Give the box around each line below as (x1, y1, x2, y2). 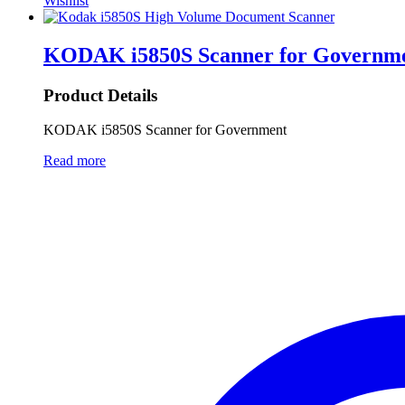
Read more (43, 153, 106, 169)
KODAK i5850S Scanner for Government (43, 122, 287, 138)
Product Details (43, 85, 157, 105)
